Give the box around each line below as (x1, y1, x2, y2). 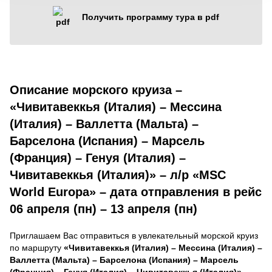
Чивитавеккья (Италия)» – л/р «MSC (10, 168, 226, 182)
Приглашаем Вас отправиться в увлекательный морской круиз (10, 230, 258, 240)
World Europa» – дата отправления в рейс (10, 185, 262, 199)
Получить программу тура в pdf (82, 12, 219, 22)
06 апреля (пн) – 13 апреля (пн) (10, 202, 197, 216)
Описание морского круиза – (10, 83, 182, 97)
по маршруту (10, 242, 64, 253)
